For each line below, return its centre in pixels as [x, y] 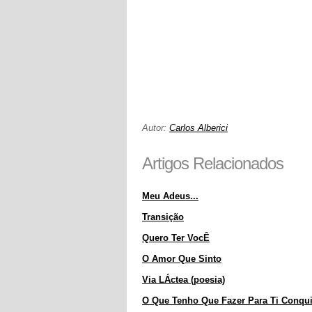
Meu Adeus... [170, 196]
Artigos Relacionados [213, 163]
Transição [163, 217]
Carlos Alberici [198, 128]
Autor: [156, 128]
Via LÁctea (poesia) [184, 280]
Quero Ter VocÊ [176, 238]
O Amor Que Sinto [182, 259]
